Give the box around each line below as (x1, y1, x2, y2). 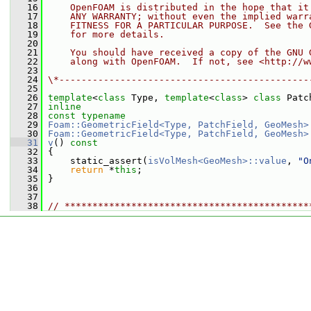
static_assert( (42, 155, 148, 166)
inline (48, 101, 81, 112)
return (70, 165, 103, 175)
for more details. (48, 29, 165, 40)
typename (81, 110, 126, 121)
